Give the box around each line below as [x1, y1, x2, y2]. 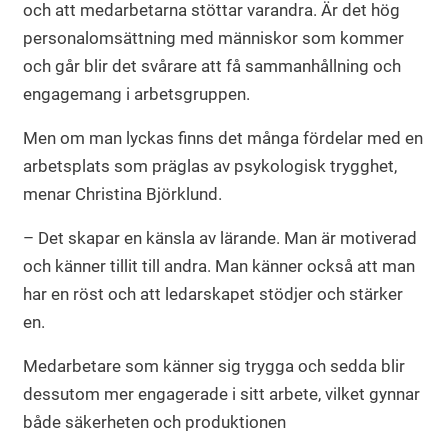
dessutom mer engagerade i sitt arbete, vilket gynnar [23, 383, 420, 404]
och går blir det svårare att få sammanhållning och [23, 55, 401, 76]
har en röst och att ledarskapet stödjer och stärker [23, 283, 403, 304]
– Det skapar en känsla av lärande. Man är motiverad [23, 227, 417, 248]
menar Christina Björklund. [23, 183, 226, 204]
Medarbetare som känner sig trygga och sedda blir [23, 355, 405, 376]
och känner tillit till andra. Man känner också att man [23, 255, 415, 276]
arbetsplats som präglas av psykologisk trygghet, [23, 155, 397, 176]
